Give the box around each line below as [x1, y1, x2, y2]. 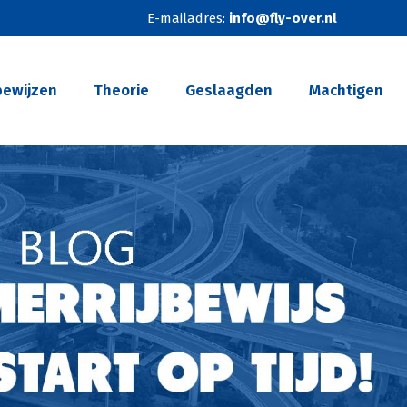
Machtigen [309, 81, 383, 101]
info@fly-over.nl [228, 10, 337, 26]
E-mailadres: [146, 10, 229, 26]
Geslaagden [185, 81, 273, 101]
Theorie [94, 81, 149, 101]
